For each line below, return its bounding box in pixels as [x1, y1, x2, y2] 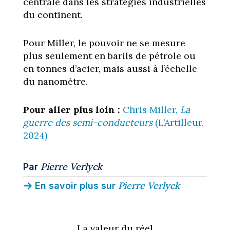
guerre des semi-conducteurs [23, 116, 155, 128]
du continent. [23, 8, 83, 21]
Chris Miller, [122, 103, 180, 116]
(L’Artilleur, [155, 116, 204, 128]
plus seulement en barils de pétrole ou [23, 49, 196, 62]
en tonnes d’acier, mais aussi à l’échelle [23, 62, 197, 74]
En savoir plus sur [34, 180, 116, 191]
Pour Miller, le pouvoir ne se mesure [23, 36, 185, 49]
